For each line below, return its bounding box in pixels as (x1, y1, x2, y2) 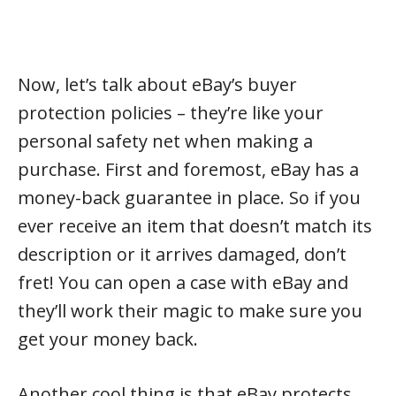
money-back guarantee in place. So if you (18, 186, 361, 209)
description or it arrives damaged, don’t (18, 242, 346, 266)
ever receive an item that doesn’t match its (18, 214, 372, 238)
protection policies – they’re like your (18, 101, 324, 125)
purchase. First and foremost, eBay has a (18, 157, 359, 181)
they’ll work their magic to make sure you (18, 299, 362, 323)
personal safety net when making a (18, 129, 313, 153)
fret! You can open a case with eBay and (18, 270, 348, 294)
